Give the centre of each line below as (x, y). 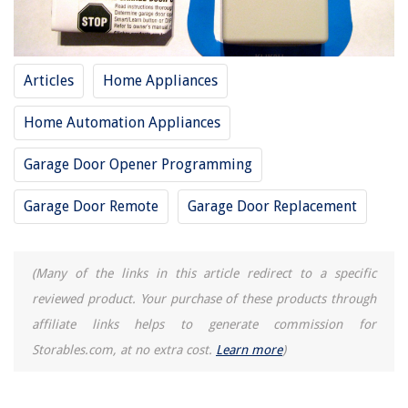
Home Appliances (160, 80)
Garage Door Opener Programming (138, 164)
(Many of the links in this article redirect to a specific (204, 273)
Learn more (249, 349)
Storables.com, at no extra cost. (124, 349)
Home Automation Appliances (122, 122)
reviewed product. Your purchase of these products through (204, 298)
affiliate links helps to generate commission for (204, 324)
